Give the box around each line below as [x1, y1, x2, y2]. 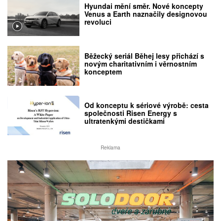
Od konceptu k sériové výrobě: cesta [84, 100, 209, 110]
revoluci [84, 17, 112, 27]
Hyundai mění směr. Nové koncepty [84, 1, 204, 11]
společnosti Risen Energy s [84, 108, 178, 118]
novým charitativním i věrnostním [84, 58, 197, 69]
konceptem [84, 66, 122, 76]
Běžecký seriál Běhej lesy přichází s [84, 50, 205, 61]
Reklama [101, 144, 120, 151]
